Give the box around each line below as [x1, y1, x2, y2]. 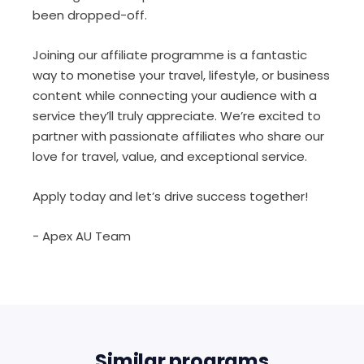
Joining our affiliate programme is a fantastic [32, 46, 307, 63]
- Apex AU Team [32, 227, 131, 245]
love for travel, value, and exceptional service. [32, 148, 307, 165]
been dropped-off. [32, 6, 147, 24]
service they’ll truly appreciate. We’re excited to [32, 107, 321, 124]
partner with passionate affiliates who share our [32, 128, 324, 145]
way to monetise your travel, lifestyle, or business [32, 67, 330, 84]
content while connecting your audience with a [32, 87, 317, 104]
